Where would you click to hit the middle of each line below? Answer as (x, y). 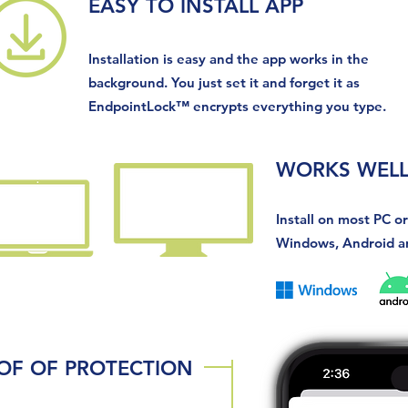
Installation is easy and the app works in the (229, 59)
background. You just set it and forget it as (224, 82)
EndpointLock (132, 106)
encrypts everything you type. (291, 106)
